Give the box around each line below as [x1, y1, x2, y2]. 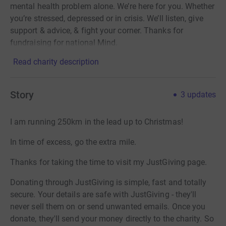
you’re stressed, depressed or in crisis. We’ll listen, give [10, 13, 203, 23]
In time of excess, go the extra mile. [10, 137, 136, 147]
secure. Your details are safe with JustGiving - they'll [10, 189, 197, 199]
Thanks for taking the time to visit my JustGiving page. [10, 157, 207, 167]
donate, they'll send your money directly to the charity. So [10, 213, 214, 223]
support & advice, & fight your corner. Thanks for [10, 25, 183, 35]
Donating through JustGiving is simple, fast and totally [10, 177, 207, 187]
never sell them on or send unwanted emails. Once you [10, 201, 206, 211]
